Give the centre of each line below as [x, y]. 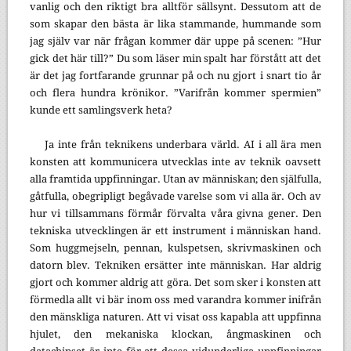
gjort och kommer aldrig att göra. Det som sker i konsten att [175, 282]
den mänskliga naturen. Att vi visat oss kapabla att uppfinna [175, 317]
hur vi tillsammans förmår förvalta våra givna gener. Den [175, 213]
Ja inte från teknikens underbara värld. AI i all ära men [183, 144]
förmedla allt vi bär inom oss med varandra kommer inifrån [175, 299]
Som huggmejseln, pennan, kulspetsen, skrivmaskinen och [175, 248]
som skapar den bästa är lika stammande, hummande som [175, 24]
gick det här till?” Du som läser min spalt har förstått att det [175, 58]
